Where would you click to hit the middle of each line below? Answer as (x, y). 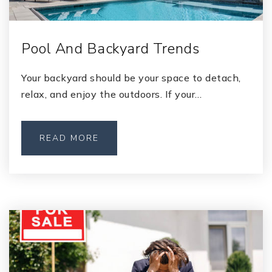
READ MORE (69, 138)
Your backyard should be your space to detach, (131, 78)
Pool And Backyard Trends (110, 49)
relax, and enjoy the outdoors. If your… (112, 94)
